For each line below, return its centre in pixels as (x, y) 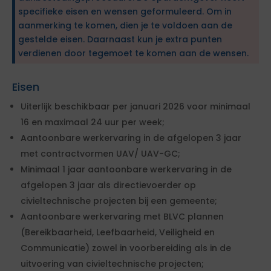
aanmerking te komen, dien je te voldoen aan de (125, 25)
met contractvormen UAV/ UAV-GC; (100, 154)
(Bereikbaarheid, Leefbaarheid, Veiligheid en (118, 232)
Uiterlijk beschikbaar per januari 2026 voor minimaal (135, 106)
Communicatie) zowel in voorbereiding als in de (126, 248)
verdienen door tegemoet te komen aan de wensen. (133, 53)
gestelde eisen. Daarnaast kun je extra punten (120, 39)
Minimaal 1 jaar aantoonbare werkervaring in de (126, 169)
